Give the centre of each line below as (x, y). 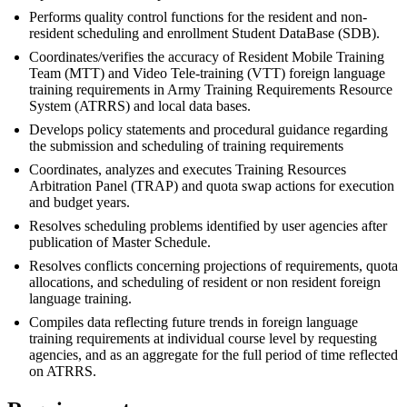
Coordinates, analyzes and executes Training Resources (188, 170)
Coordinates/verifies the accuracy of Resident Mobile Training (207, 57)
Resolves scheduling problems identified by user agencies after (208, 226)
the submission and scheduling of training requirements (186, 146)
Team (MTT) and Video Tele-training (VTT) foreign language (207, 74)
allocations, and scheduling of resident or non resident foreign (205, 283)
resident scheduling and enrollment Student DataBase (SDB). (204, 34)
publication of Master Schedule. (120, 243)
